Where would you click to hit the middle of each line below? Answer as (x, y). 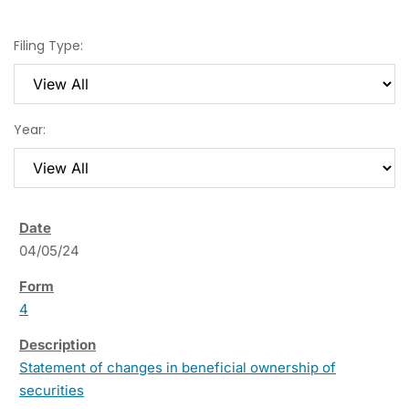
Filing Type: (48, 45)
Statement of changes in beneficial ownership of (178, 367)
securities (52, 390)
